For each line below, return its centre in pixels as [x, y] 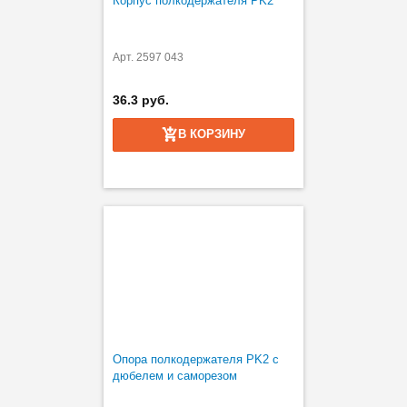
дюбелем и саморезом [175, 376]
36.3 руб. [141, 100]
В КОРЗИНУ [212, 134]
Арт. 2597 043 [148, 57]
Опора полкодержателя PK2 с [196, 359]
